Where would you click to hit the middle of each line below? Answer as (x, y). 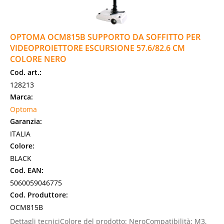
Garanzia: (26, 121)
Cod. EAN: (27, 170)
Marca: (21, 97)
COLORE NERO (38, 59)
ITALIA (20, 134)
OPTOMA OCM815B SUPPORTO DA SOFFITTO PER (105, 37)
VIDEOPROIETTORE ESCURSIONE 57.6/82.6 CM (97, 48)
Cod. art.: (26, 72)
